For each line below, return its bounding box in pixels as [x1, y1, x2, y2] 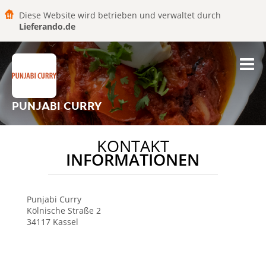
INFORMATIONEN [66, 149, 200, 170]
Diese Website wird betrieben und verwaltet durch [19, 9, 221, 21]
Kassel [52, 216, 78, 227]
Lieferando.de [19, 21, 75, 32]
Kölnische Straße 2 [26, 205, 101, 216]
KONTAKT [96, 135, 169, 157]
